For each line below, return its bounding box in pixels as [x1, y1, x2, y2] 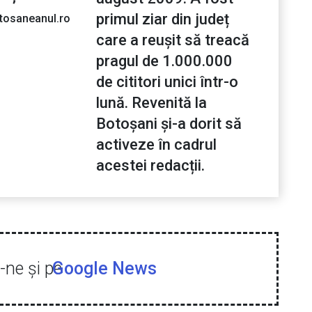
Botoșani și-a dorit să [96, 115, 242, 133]
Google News [52, 258, 157, 279]
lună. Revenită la [96, 94, 207, 112]
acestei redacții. [96, 157, 205, 175]
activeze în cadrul [96, 136, 217, 154]
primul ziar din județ [96, 10, 229, 29]
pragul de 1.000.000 [96, 52, 233, 70]
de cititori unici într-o [96, 73, 238, 91]
